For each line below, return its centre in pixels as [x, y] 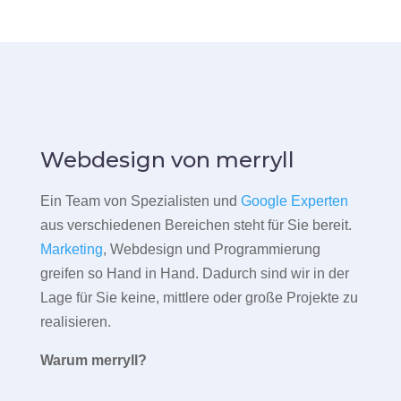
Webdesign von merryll [167, 160]
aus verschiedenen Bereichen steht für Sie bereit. [196, 226]
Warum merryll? [93, 361]
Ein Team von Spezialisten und [140, 201]
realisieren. [75, 322]
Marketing [71, 250]
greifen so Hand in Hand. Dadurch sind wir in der [194, 274]
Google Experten [294, 201]
